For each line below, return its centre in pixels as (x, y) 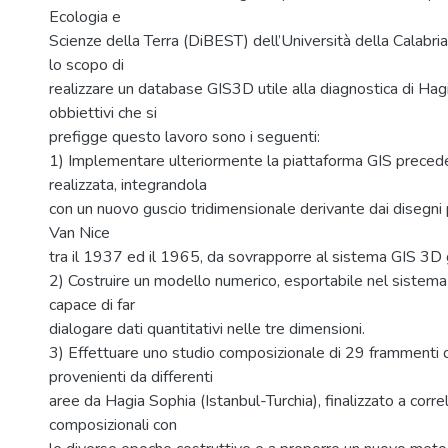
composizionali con (113, 425)
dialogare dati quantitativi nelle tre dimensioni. (207, 329)
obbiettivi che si (103, 113)
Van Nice (79, 233)
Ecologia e (85, 17)
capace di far (92, 305)
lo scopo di (86, 65)
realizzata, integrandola (128, 185)
